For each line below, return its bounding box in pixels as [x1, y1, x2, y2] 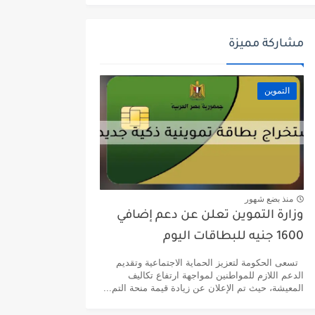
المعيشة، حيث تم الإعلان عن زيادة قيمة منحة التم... [103, 283, 304, 294]
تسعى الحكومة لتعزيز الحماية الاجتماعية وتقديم [116, 257, 304, 269]
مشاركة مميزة [229, 38, 304, 51]
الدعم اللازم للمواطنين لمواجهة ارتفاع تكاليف [128, 270, 304, 281]
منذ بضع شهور [245, 193, 293, 204]
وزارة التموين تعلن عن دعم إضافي [117, 210, 304, 224]
